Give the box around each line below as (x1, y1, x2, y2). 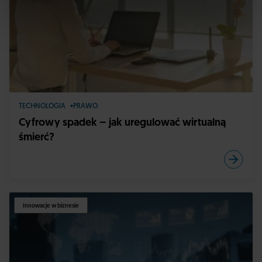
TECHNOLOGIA (19, 103, 65, 110)
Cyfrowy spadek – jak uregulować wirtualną (19, 118, 226, 129)
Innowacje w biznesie (23, 203, 79, 209)
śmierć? (19, 132, 54, 143)
